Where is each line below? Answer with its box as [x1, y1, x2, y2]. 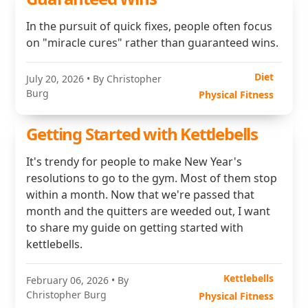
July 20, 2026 [26, 72, 85, 85]
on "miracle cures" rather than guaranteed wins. [26, 35, 279, 50]
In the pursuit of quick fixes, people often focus [26, 19, 273, 34]
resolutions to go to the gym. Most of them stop [26, 170, 278, 186]
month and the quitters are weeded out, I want [26, 203, 271, 219]
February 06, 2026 [26, 274, 109, 287]
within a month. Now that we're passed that [26, 187, 255, 202]
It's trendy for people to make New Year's [26, 154, 243, 169]
